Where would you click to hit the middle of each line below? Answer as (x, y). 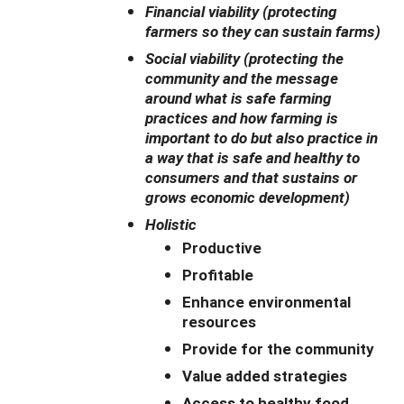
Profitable (218, 274)
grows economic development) (248, 197)
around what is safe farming (239, 97)
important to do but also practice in (262, 137)
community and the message (242, 78)
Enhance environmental (266, 301)
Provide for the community (278, 348)
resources (219, 321)
